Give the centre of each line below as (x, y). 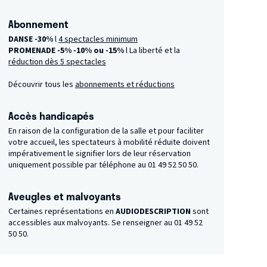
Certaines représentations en (62, 211)
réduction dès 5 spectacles (57, 62)
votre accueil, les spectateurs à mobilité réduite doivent (109, 142)
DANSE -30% (30, 40)
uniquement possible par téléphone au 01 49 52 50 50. (103, 165)
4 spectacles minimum (98, 40)
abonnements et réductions (125, 85)
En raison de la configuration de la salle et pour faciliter (106, 131)
